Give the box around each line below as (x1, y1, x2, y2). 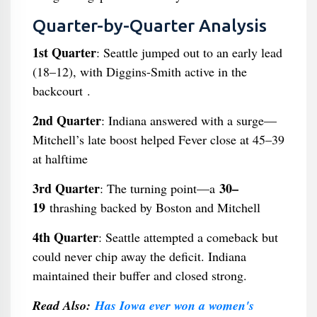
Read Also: (32, 296, 95, 314)
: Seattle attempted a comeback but (98, 229, 278, 246)
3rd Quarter (32, 179, 100, 197)
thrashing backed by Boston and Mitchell (45, 199, 265, 216)
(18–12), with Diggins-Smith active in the (32, 63, 247, 80)
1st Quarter (32, 43, 96, 62)
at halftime (32, 150, 92, 167)
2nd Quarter (32, 111, 101, 129)
